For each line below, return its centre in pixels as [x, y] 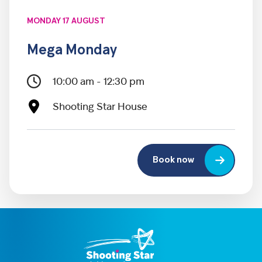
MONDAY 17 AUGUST [66, 21]
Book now [173, 160]
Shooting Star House [100, 107]
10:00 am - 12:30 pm [99, 82]
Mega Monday [72, 51]
